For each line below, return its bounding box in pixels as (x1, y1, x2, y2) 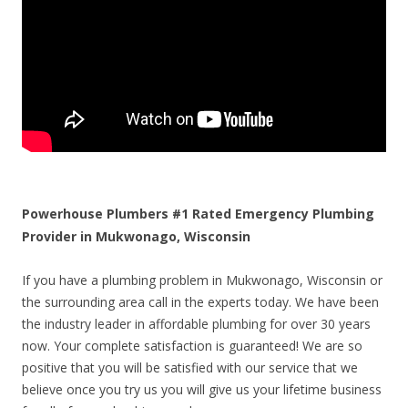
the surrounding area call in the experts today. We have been (22, 293, 379, 311)
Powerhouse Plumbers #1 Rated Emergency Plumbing (22, 205, 374, 223)
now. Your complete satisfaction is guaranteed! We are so (22, 337, 362, 355)
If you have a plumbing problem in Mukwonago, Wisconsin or (22, 271, 382, 290)
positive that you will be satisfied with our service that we (22, 359, 358, 377)
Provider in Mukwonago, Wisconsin (22, 228, 250, 246)
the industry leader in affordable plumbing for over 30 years (22, 315, 371, 333)
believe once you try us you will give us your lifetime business (22, 381, 382, 399)
